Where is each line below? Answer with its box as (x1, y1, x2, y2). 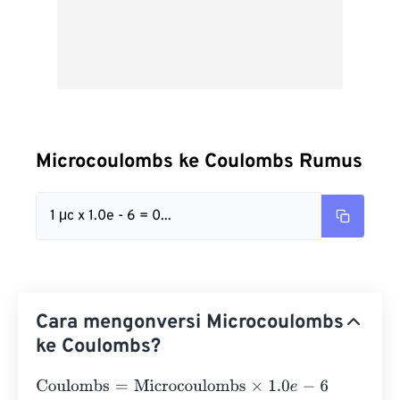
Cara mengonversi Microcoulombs (36, 311, 344, 335)
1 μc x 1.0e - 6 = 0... (50, 207, 171, 225)
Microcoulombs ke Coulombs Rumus (36, 150, 362, 174)
